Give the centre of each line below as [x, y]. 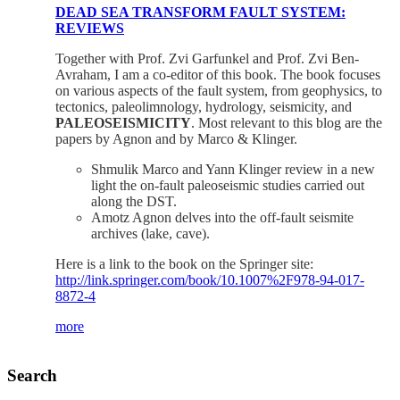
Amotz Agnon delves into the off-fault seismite [222, 217]
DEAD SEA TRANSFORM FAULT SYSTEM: [200, 12]
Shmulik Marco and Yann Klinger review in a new [233, 169]
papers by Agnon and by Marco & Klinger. [176, 138]
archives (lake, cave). [150, 233]
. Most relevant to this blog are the [287, 122]
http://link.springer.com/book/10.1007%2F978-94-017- [210, 279]
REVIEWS [90, 28]
